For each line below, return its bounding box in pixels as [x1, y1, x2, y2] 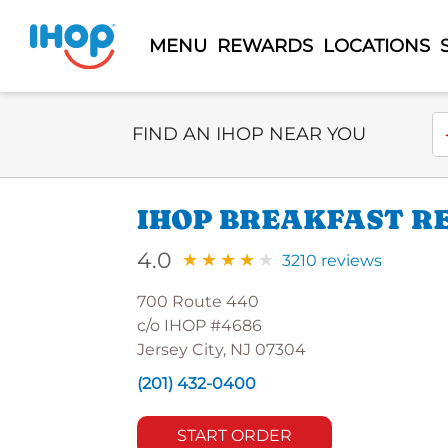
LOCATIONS [322, 34, 430, 57]
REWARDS [216, 34, 313, 57]
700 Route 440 [137, 292, 259, 311]
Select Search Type [131, 113, 282, 132]
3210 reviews [282, 251, 382, 270]
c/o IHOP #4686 [137, 316, 262, 335]
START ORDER [177, 426, 293, 445]
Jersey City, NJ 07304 [137, 340, 306, 359]
